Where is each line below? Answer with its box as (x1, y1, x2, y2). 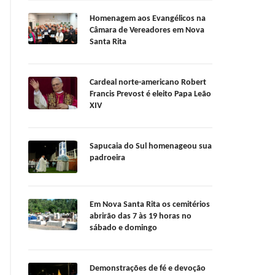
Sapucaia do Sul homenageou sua (90, 142, 212, 152)
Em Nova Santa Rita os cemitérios (90, 200, 210, 210)
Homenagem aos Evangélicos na (90, 14, 206, 24)
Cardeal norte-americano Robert (90, 78, 206, 88)
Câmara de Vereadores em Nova (90, 26, 204, 36)
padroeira (90, 153, 125, 163)
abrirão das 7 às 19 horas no (90, 212, 192, 222)
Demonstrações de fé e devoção (90, 264, 206, 274)
